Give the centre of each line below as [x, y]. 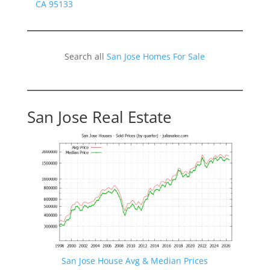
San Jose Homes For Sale [156, 56]
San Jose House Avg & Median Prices [135, 260]
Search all [86, 56]
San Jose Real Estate [99, 117]
